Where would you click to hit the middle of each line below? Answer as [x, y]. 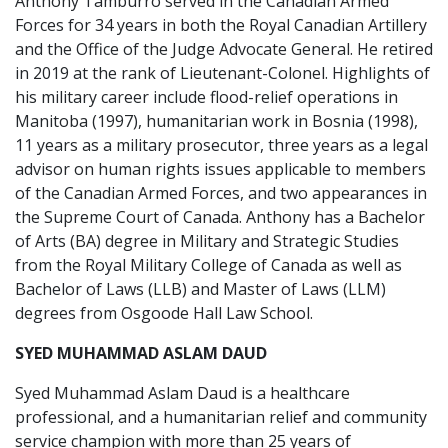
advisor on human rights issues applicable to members [220, 169]
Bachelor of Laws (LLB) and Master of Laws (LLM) [200, 289]
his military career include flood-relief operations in [206, 97]
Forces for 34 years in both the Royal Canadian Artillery [221, 25]
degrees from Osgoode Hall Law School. [164, 313]
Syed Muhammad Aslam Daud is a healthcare [182, 393]
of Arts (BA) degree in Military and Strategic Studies [207, 241]
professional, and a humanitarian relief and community [221, 417]
